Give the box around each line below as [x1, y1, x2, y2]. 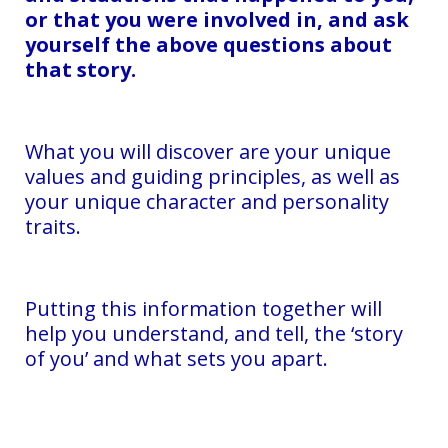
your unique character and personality [25, 187, 389, 215]
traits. [25, 212, 81, 240]
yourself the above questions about [25, 30, 392, 58]
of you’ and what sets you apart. [25, 344, 328, 372]
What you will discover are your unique [25, 137, 391, 165]
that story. [25, 55, 136, 83]
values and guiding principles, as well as [25, 162, 400, 190]
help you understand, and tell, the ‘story [25, 319, 403, 347]
